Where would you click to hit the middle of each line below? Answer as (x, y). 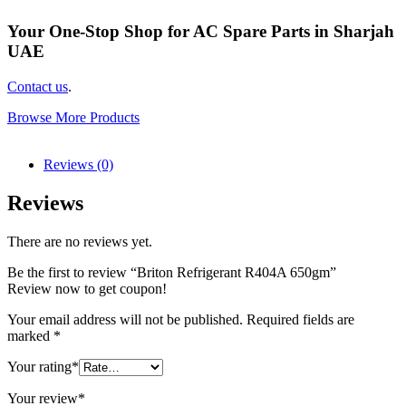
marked (30, 335)
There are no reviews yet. (80, 241)
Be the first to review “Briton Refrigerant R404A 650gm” (172, 272)
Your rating (39, 366)
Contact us (38, 86)
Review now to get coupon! (87, 288)
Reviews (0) (78, 164)
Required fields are (300, 319)
